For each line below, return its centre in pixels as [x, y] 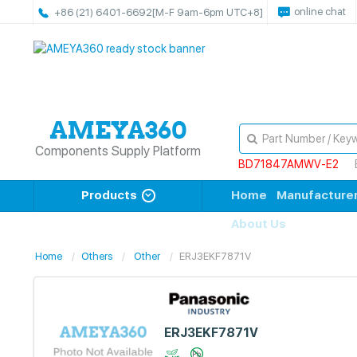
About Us [259, 224]
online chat [320, 12]
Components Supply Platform [118, 151]
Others [97, 256]
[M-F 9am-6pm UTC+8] [208, 12]
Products [109, 195]
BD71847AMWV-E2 [288, 164]
